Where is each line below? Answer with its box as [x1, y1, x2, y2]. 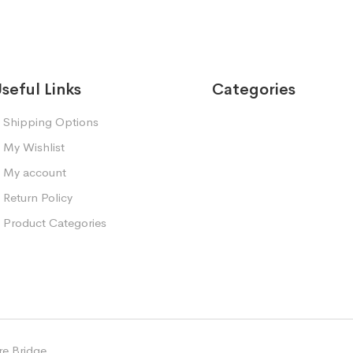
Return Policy [3, 190, 72, 205]
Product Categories [3, 215, 106, 230]
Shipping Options [3, 114, 98, 129]
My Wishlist [3, 139, 65, 154]
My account [3, 165, 66, 180]
